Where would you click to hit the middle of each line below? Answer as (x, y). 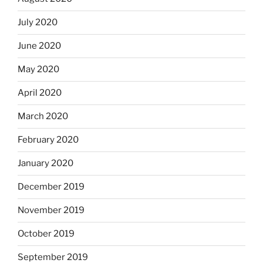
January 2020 (45, 163)
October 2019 (46, 234)
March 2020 (43, 117)
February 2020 (48, 140)
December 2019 (51, 187)
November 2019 (51, 210)
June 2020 (39, 46)
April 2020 (40, 93)
